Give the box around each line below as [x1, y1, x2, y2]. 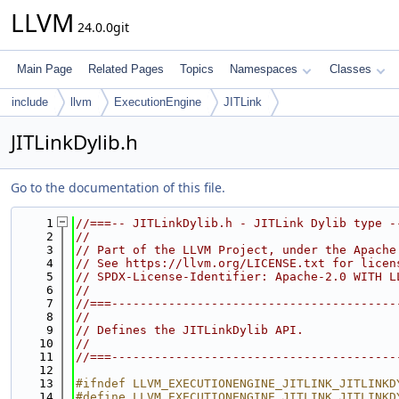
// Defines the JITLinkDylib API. [76, 323, 304, 337]
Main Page [17, 62, 72, 76]
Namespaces [230, 62, 297, 76]
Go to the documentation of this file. [11, 179, 225, 196]
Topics [180, 62, 214, 76]
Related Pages [88, 62, 164, 76]
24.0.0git [74, 19, 129, 36]
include [12, 95, 48, 109]
